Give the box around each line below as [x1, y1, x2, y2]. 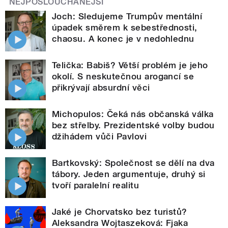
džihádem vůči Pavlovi [52, 131, 147, 142]
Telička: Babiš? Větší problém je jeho [52, 60, 208, 71]
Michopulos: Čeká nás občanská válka [52, 109, 214, 120]
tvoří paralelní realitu [52, 180, 139, 191]
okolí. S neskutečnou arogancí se [52, 71, 194, 82]
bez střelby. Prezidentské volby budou [52, 120, 215, 131]
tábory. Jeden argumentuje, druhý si [52, 169, 206, 180]
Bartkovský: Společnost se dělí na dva [52, 158, 215, 168]
